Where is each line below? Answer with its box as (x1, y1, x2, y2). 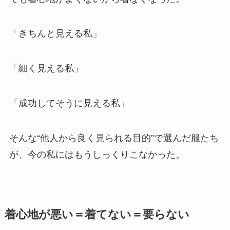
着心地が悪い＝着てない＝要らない (4, 208, 189, 221)
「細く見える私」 (9, 63, 83, 74)
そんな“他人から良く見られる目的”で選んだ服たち (9, 132, 219, 143)
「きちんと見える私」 (9, 28, 102, 39)
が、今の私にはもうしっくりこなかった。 (9, 149, 185, 160)
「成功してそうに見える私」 (9, 98, 129, 108)
